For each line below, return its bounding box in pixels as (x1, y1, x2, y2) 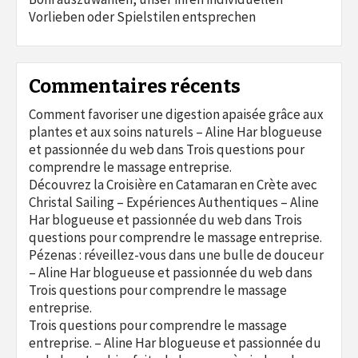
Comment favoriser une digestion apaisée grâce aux (29, 105, 324, 123)
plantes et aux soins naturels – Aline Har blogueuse (29, 122, 322, 141)
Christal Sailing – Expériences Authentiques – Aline (29, 193, 319, 211)
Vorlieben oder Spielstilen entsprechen (29, 7, 256, 26)
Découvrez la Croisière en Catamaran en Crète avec (29, 175, 317, 193)
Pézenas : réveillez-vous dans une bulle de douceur (29, 245, 324, 264)
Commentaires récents (29, 74, 241, 97)
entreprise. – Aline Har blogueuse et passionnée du (29, 333, 321, 352)
